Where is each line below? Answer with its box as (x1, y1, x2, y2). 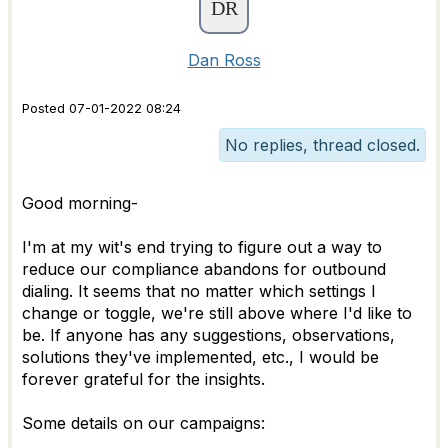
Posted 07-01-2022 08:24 (22, 101, 181, 116)
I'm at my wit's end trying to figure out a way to (22, 237, 382, 257)
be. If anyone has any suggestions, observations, (22, 325, 395, 345)
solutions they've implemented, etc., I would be (22, 347, 379, 367)
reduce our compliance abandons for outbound (22, 259, 386, 279)
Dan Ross (187, 50, 261, 70)
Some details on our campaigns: (22, 413, 265, 433)
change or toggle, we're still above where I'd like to (22, 303, 412, 323)
